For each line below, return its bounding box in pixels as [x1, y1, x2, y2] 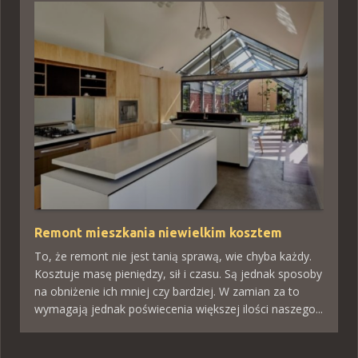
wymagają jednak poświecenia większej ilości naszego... [34, 300, 323, 316]
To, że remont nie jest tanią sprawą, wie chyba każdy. [34, 248, 312, 264]
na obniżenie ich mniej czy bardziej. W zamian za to [34, 283, 300, 299]
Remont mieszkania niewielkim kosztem [34, 225, 282, 240]
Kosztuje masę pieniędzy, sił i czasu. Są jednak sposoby [34, 265, 322, 281]
